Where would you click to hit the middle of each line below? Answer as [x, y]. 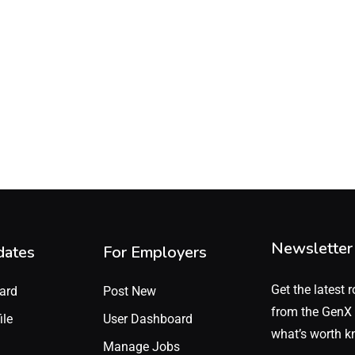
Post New [130, 292]
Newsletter [311, 249]
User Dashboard [148, 319]
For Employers [155, 253]
